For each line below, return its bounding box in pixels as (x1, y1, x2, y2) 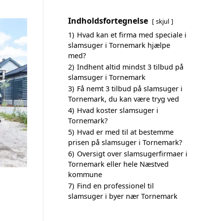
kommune (68, 170, 102, 179)
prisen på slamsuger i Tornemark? (68, 138, 182, 147)
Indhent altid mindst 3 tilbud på (77, 62, 184, 72)
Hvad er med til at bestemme (77, 127, 174, 137)
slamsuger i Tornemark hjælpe (68, 40, 170, 50)
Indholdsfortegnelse (68, 15, 148, 26)
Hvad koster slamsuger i (77, 106, 158, 115)
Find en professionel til (77, 181, 154, 190)
